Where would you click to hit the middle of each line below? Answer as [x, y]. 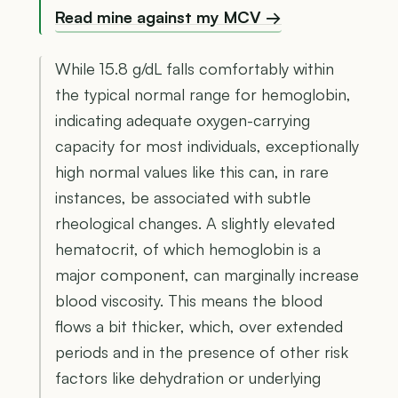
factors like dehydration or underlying [188, 377]
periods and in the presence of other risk [202, 351]
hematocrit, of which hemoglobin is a [188, 248]
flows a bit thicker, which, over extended [199, 326]
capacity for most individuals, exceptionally [207, 145]
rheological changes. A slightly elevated [195, 223]
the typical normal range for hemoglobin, [203, 94]
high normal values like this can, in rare [192, 171]
